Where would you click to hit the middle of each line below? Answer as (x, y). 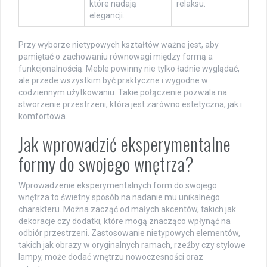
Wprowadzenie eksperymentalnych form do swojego (118, 186)
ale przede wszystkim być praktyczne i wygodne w (113, 81)
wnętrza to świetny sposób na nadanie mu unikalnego (119, 198)
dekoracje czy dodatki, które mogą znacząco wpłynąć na (125, 221)
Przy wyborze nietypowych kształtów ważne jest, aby (119, 45)
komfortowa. (43, 117)
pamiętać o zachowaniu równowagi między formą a (116, 57)
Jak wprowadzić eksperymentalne (125, 144)
